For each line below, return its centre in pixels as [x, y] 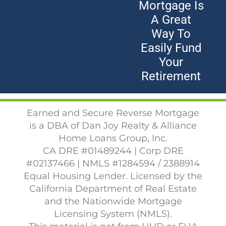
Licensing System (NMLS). [113, 214]
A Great [171, 20]
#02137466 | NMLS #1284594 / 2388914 [113, 163]
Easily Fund [171, 48]
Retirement [171, 76]
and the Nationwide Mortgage [113, 201]
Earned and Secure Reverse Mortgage [113, 113]
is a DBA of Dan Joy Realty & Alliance [113, 125]
